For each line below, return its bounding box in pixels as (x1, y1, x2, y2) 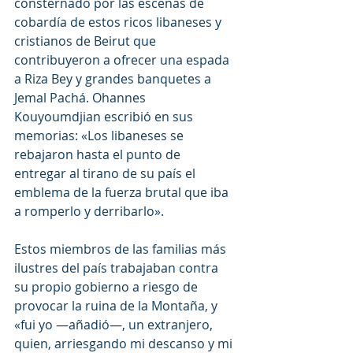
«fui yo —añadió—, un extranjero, (14, 315, 216, 333)
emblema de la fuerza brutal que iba (14, 183, 232, 201)
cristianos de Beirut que (14, 32, 159, 50)
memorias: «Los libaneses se (14, 126, 187, 144)
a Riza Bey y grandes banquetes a (14, 69, 214, 87)
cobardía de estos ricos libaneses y (14, 13, 225, 31)
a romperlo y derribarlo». (14, 202, 164, 220)
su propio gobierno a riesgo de (14, 277, 201, 295)
